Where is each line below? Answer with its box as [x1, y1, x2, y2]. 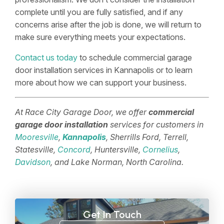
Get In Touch [82, 208, 141, 220]
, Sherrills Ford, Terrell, [106, 131, 188, 142]
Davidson [15, 156, 50, 167]
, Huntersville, [90, 144, 142, 154]
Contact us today [15, 52, 77, 62]
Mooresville [15, 131, 58, 142]
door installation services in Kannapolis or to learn [15, 64, 192, 75]
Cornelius [142, 144, 178, 154]
